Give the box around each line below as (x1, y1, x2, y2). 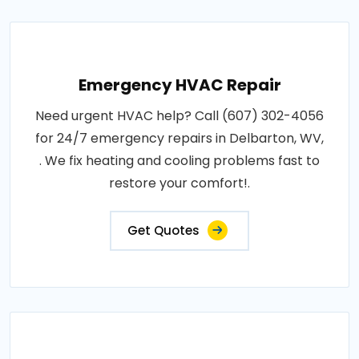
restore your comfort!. (109, 173, 250, 192)
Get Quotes (127, 221, 200, 239)
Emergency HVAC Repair (78, 73, 281, 96)
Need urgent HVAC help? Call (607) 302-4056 (35, 106, 324, 125)
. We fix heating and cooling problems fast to (39, 151, 320, 170)
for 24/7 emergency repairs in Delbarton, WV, (35, 128, 324, 147)
